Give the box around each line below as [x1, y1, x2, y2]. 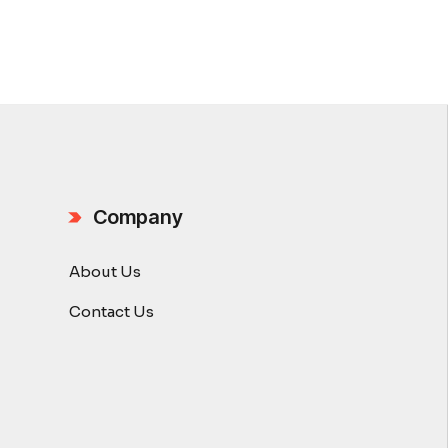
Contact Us [68, 302, 154, 321]
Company [92, 205, 183, 229]
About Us [68, 262, 141, 281]
